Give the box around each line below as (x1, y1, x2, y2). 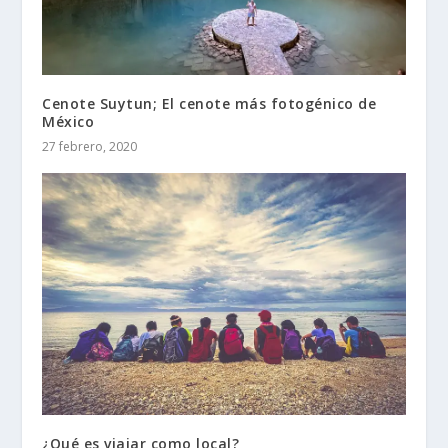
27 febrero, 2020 (42, 138, 138, 156)
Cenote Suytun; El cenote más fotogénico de (42, 94, 377, 114)
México (42, 112, 95, 132)
